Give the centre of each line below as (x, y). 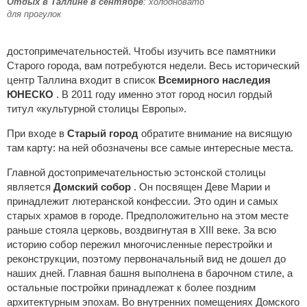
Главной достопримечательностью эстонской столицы (136, 172)
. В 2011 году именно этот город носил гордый (164, 94)
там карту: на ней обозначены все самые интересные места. (150, 148)
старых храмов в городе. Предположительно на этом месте (148, 216)
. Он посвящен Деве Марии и (202, 187)
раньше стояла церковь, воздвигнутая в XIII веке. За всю (142, 230)
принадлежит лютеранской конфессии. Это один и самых (143, 201)
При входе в (37, 133)
